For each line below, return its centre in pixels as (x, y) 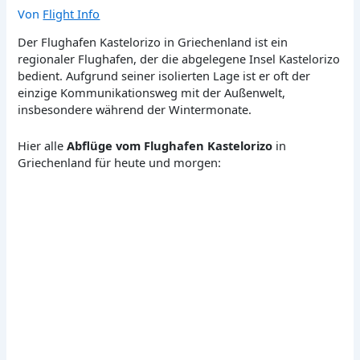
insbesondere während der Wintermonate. (135, 110)
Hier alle (43, 145)
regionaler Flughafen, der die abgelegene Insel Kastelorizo (179, 59)
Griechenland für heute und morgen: (120, 162)
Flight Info (72, 13)
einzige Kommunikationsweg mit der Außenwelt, (152, 93)
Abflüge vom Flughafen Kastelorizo (170, 145)
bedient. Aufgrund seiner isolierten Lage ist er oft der (164, 76)
